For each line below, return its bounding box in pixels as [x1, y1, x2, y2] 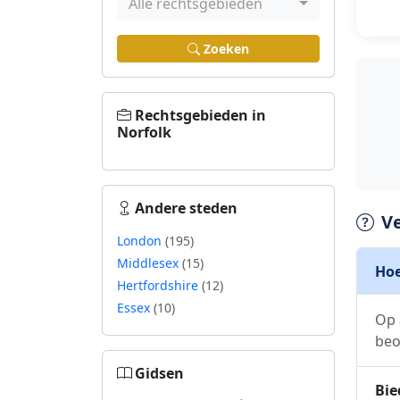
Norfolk [117, 122, 171, 142]
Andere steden [135, 198, 237, 218]
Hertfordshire [117, 277, 202, 294]
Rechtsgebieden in [135, 105, 266, 125]
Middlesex [117, 254, 182, 271]
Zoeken [204, 40, 249, 57]
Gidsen [135, 363, 184, 383]
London [117, 232, 165, 249]
